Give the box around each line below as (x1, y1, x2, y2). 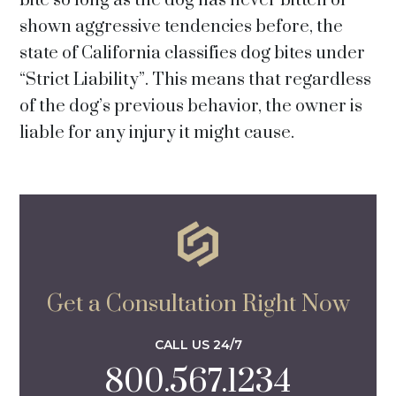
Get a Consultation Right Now (46, 289, 350, 319)
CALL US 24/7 (154, 336, 242, 353)
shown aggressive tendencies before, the (19, 16, 344, 38)
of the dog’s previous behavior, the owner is (19, 95, 363, 118)
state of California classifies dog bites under (19, 42, 366, 65)
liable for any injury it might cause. (19, 122, 295, 144)
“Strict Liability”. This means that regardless (19, 69, 372, 91)
